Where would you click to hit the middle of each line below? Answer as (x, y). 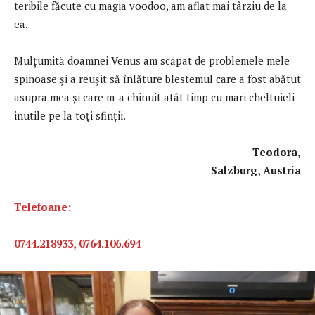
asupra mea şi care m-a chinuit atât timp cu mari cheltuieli (154, 97)
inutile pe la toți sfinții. (70, 115)
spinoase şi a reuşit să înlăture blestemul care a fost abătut (157, 78)
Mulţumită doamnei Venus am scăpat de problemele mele (152, 60)
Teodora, (159, 152)
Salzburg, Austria (256, 170)
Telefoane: (43, 206)
